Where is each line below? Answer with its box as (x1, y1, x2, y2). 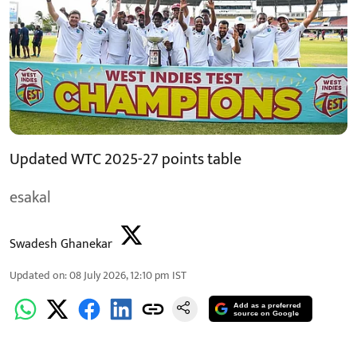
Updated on (10, 265, 65, 284)
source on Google (233, 309, 300, 318)
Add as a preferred (233, 301, 302, 310)
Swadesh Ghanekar (10, 233, 112, 255)
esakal (10, 183, 51, 211)
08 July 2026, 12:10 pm (69, 265, 170, 284)
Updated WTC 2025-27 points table (10, 145, 241, 173)
